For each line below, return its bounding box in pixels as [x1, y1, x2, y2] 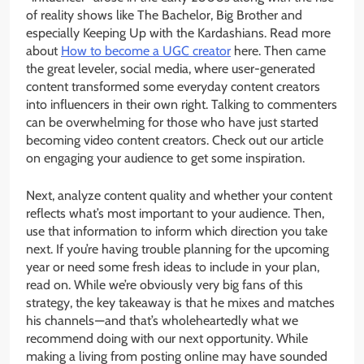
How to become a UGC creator [61, 43, 231, 59]
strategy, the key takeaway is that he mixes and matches [26, 295, 335, 311]
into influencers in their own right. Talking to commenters [26, 97, 337, 113]
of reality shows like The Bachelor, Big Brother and [26, 7, 302, 24]
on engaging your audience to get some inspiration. [26, 150, 305, 167]
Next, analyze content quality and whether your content [26, 188, 332, 204]
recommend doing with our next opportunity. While [26, 331, 308, 347]
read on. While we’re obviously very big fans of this [26, 277, 303, 293]
